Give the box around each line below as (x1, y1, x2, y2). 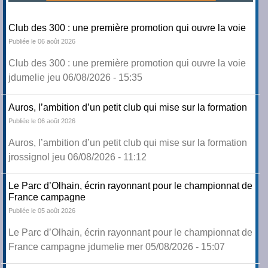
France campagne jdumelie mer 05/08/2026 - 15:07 (8, 242, 226, 252)
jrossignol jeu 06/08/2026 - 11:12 (8, 152, 147, 163)
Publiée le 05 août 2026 (8, 207, 76, 215)
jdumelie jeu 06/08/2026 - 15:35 (8, 72, 143, 83)
